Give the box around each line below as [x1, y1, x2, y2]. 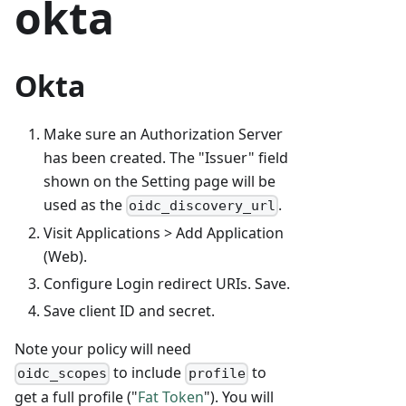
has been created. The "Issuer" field [43, 148, 288, 169]
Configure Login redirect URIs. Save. [43, 274, 290, 295]
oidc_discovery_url [129, 198, 276, 215]
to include [110, 362, 186, 383]
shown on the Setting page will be [43, 171, 275, 192]
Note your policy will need [14, 339, 191, 360]
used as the [43, 195, 126, 216]
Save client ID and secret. [43, 301, 215, 322]
